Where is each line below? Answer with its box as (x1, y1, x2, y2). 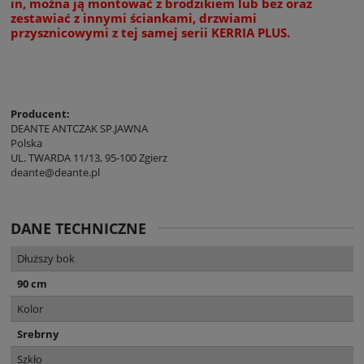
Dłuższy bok (17, 250, 75, 266)
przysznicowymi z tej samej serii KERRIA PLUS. (11, 24, 290, 41)
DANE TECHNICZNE (11, 218, 146, 238)
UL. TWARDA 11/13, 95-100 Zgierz (11, 149, 167, 165)
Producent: (11, 106, 70, 121)
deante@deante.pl (11, 164, 100, 180)
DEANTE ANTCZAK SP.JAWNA (11, 120, 148, 136)
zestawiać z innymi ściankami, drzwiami (11, 9, 257, 26)
